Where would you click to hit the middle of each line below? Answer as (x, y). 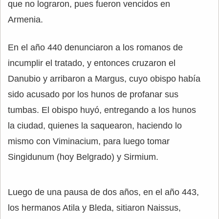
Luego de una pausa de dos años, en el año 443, (103, 192)
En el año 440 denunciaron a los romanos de (95, 48)
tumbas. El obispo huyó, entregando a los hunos (102, 110)
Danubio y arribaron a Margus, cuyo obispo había (104, 79)
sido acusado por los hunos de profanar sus (93, 95)
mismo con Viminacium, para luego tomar (89, 142)
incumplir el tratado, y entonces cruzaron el (92, 63)
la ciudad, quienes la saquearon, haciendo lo (95, 126)
